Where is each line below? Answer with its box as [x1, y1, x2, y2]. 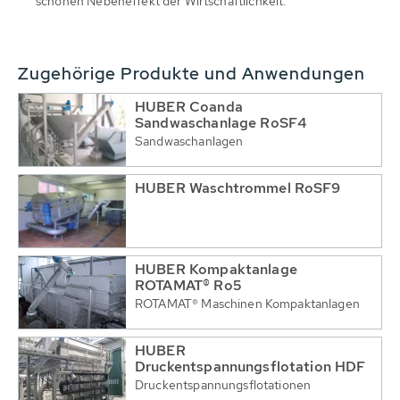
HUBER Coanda [135, 96, 243, 116]
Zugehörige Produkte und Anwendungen [18, 62, 365, 85]
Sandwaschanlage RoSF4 [135, 112, 307, 132]
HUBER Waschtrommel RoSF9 [135, 178, 341, 197]
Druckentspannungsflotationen [135, 376, 312, 393]
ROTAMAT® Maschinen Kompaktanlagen [135, 295, 360, 312]
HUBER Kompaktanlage [135, 259, 297, 279]
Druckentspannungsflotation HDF [135, 356, 366, 376]
